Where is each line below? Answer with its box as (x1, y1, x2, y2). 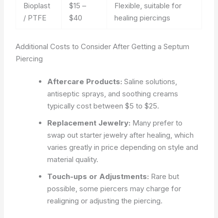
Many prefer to (130, 118, 183, 127)
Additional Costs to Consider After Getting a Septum (16, 41, 190, 51)
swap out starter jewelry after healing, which (47, 130, 194, 140)
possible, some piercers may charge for (47, 184, 182, 193)
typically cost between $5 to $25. (47, 101, 160, 110)
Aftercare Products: (47, 77, 123, 86)
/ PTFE (23, 13, 47, 22)
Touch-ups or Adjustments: (47, 172, 149, 181)
